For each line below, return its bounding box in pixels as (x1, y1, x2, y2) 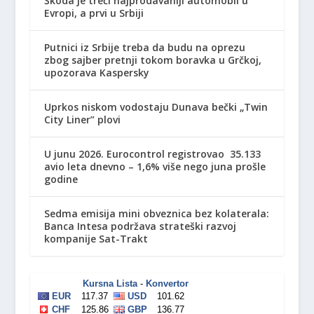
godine (43, 172, 78, 186)
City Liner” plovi (43, 112, 121, 126)
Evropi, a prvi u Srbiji (43, 6, 144, 20)
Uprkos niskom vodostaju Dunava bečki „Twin (43, 100, 268, 114)
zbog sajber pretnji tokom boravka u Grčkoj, (43, 53, 261, 67)
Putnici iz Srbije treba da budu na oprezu (43, 40, 245, 54)
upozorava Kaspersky (43, 65, 149, 79)
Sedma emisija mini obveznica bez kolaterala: (43, 206, 269, 220)
